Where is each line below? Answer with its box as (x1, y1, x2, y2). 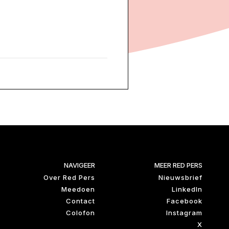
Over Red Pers (43, 173, 95, 181)
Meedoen (61, 185, 95, 193)
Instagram (166, 208, 202, 217)
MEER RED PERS (154, 161, 202, 169)
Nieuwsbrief (158, 173, 202, 181)
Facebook (167, 196, 202, 205)
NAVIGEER (64, 161, 95, 169)
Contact (66, 196, 95, 205)
